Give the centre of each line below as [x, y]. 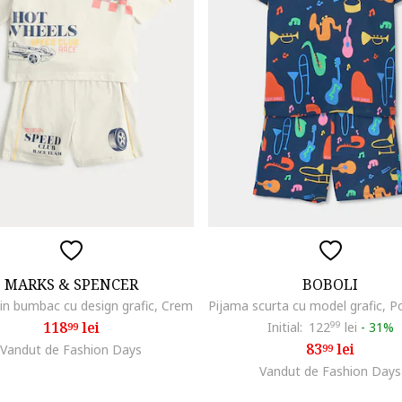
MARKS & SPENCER [71, 285]
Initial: [284, 328]
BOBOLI [331, 285]
